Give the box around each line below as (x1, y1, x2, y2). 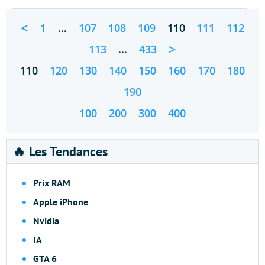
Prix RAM (33, 177, 70, 189)
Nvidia (33, 215, 59, 227)
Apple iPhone (33, 196, 88, 208)
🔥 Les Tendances (12, 143, 108, 160)
